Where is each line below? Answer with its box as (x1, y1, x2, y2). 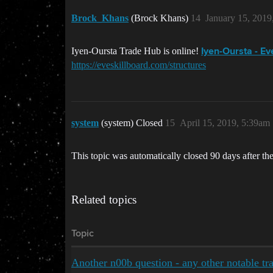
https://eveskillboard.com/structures (71, 60, 206, 70)
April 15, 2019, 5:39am (180, 118, 270, 128)
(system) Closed (101, 118, 165, 128)
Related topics (71, 193, 136, 206)
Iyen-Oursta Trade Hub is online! (71, 46, 201, 56)
